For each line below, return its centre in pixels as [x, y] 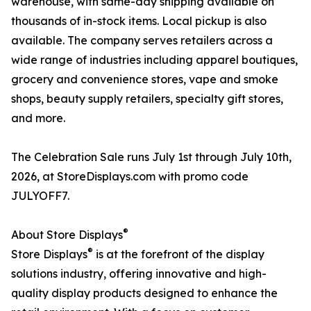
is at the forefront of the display [179, 254]
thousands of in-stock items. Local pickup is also [139, 21]
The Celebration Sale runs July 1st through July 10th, [151, 157]
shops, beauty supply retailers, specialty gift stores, [147, 99]
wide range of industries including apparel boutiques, [154, 60]
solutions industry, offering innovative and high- [139, 274]
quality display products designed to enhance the [144, 293]
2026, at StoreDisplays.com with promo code [130, 177]
